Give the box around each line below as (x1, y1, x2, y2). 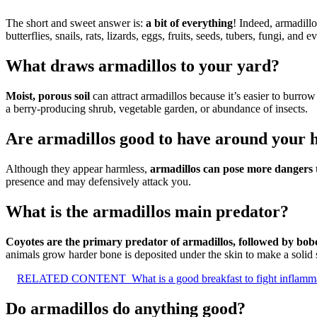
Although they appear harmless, (6, 162, 150, 175)
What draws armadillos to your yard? (6, 57, 279, 76)
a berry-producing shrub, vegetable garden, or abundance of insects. (6, 103, 308, 115)
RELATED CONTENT (17, 272, 126, 284)
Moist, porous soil (6, 90, 90, 103)
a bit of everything (146, 17, 233, 30)
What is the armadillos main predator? (6, 202, 289, 221)
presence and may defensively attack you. (6, 175, 191, 188)
